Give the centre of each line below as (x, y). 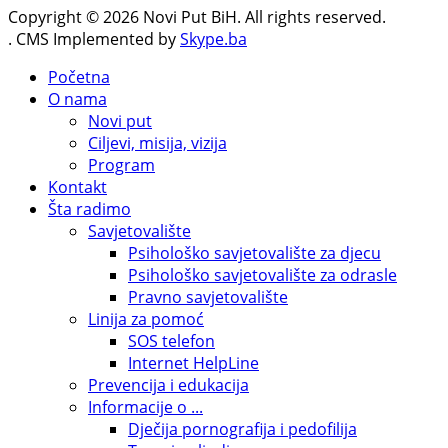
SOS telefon (171, 341)
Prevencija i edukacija (168, 385)
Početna (79, 77)
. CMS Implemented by (94, 39)
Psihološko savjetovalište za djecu (254, 253)
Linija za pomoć (146, 319)
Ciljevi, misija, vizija (157, 143)
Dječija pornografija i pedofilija (242, 429)
